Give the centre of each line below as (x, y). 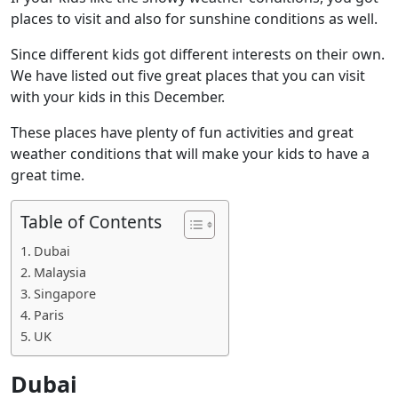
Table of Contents (91, 222)
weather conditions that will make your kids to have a (190, 154)
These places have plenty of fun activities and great (182, 132)
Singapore (64, 294)
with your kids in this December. (118, 97)
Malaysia (60, 272)
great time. (48, 175)
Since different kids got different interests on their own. (198, 54)
